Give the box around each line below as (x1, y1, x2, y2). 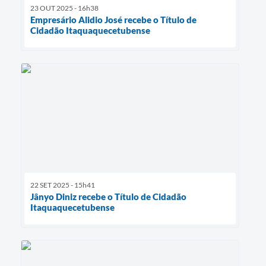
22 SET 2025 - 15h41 (30, 180, 95, 189)
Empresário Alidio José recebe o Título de (30, 14, 197, 25)
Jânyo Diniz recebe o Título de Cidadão (30, 191, 186, 202)
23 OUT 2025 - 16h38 (30, 3, 99, 12)
